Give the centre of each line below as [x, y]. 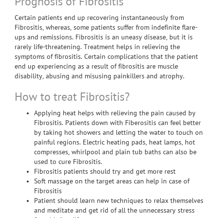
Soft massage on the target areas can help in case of [112, 181]
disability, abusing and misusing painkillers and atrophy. [100, 76]
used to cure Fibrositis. [69, 162]
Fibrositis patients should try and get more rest [105, 172]
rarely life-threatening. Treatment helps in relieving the [97, 47]
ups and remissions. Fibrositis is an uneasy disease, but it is [104, 37]
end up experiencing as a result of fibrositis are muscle [96, 66]
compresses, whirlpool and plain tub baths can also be [115, 152]
